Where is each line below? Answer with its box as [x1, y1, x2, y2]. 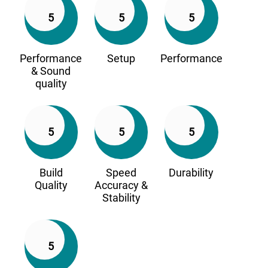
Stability [102, 191, 141, 205]
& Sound [31, 65, 71, 78]
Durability [169, 166, 214, 179]
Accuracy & [95, 179, 148, 192]
